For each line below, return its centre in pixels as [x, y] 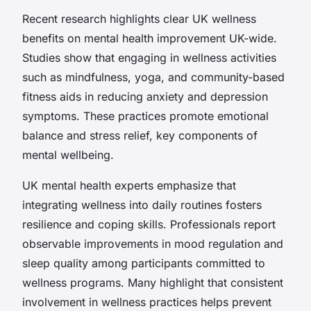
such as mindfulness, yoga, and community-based [153, 77]
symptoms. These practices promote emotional [145, 116]
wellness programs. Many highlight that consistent [153, 282]
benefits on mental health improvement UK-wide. [150, 38]
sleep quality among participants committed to [144, 263]
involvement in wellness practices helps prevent [147, 302]
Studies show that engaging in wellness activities [149, 57]
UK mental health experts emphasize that [129, 185]
